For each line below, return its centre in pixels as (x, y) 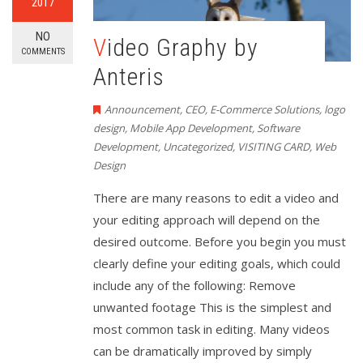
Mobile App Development (191, 128)
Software (278, 128)
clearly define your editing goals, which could (217, 264)
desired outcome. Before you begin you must (220, 242)
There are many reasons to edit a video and (216, 198)
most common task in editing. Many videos (211, 329)
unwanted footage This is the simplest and (212, 307)
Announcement (142, 110)
